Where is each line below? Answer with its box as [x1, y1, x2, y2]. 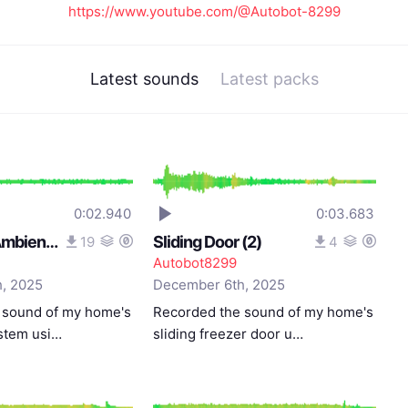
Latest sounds [89, 69, 199, 88]
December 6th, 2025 [153, 276, 286, 293]
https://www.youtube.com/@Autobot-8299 [67, 3, 341, 20]
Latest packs [219, 69, 319, 88]
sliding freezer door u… [153, 325, 304, 342]
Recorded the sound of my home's [153, 303, 374, 321]
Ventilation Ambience [45, 232, 58, 251]
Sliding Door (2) [153, 232, 262, 251]
